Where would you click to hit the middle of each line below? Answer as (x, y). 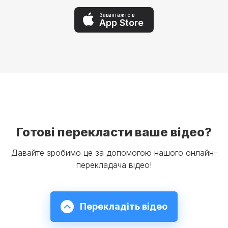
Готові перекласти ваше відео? (114, 132)
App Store (121, 22)
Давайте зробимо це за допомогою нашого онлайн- (114, 153)
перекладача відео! (114, 165)
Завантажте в (117, 15)
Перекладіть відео (124, 207)
